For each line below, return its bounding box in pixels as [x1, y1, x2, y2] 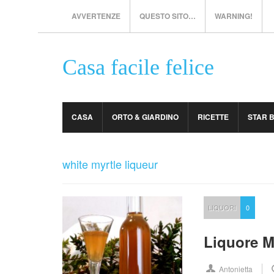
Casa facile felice [62, 55, 214, 80]
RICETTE [198, 111, 229, 122]
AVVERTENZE [72, 10, 120, 21]
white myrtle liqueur [62, 156, 158, 172]
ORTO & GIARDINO [112, 111, 179, 122]
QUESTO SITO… [139, 10, 196, 21]
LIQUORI [208, 202, 237, 212]
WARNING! [215, 10, 253, 21]
